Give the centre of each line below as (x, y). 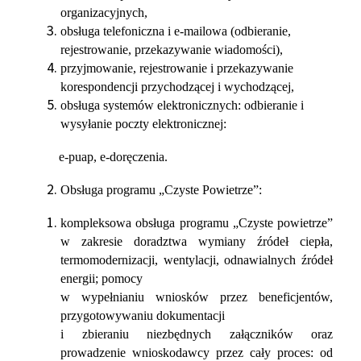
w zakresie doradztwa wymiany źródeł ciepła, (197, 241)
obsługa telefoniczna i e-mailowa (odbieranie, (176, 31)
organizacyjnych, (104, 12)
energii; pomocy (102, 278)
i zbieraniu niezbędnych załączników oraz (197, 334)
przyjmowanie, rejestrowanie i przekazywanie (177, 68)
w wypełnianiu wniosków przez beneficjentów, (197, 297)
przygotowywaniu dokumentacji (143, 315)
